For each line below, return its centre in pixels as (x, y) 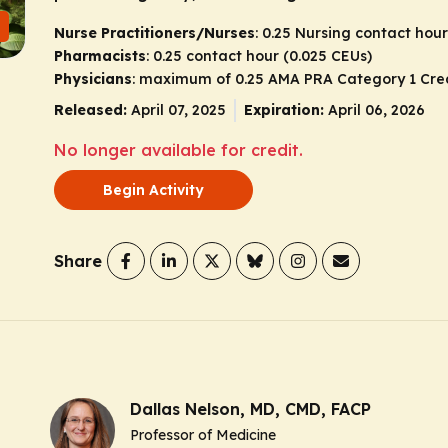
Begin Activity (153, 190)
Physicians (93, 79)
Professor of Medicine (203, 435)
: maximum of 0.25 (200, 79)
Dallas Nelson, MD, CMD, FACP (250, 409)
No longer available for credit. (178, 150)
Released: (90, 110)
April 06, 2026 (376, 110)
